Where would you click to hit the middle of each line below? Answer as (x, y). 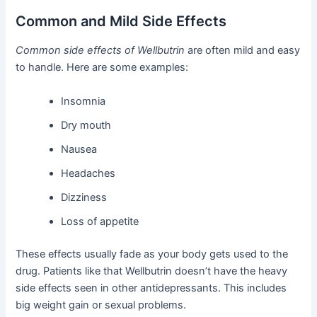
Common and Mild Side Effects (121, 22)
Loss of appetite (100, 221)
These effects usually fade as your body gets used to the (152, 254)
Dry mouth (86, 125)
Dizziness (84, 197)
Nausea (79, 149)
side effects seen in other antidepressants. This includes (151, 288)
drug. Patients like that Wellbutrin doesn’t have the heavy (152, 271)
